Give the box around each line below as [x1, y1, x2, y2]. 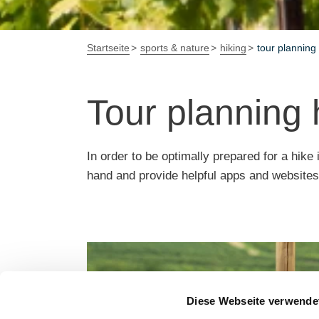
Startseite [87, 42, 130, 54]
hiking [220, 42, 246, 54]
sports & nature [140, 42, 209, 54]
